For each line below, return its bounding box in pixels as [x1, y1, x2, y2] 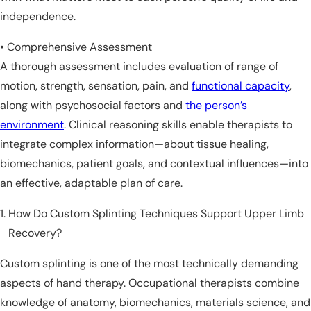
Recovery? [8, 226, 62, 241]
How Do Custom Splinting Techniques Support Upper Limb [8, 206, 304, 221]
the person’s [185, 98, 247, 113]
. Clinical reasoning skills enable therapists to [64, 117, 292, 133]
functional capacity [192, 78, 289, 94]
